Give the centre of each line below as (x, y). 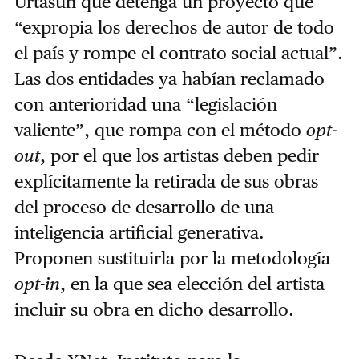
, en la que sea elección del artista (192, 283)
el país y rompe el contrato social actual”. (178, 52)
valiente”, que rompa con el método (160, 129)
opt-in (37, 283)
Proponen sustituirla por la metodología (172, 258)
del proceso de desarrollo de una (144, 206)
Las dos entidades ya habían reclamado (169, 78)
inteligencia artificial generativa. (139, 232)
